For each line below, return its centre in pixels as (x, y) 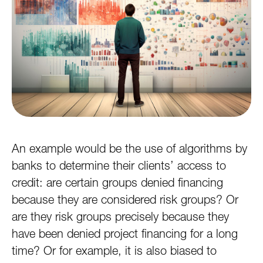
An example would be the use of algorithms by (129, 149)
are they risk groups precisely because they (120, 217)
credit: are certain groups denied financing (117, 183)
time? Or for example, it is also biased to (114, 251)
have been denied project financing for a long (125, 234)
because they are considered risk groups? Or (125, 200)
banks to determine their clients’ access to (119, 166)
